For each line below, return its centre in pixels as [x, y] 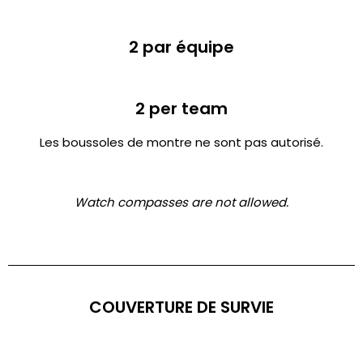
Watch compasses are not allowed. [181, 203]
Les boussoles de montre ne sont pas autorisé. [181, 143]
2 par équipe [181, 47]
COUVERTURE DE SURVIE [181, 307]
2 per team [181, 109]
